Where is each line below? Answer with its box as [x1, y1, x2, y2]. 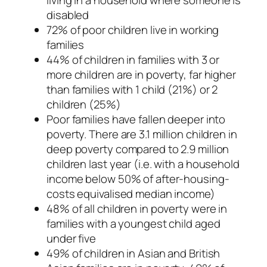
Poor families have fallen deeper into [46, 111, 226, 127]
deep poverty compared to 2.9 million [46, 141, 229, 157]
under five [46, 230, 97, 246]
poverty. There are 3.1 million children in [46, 126, 237, 142]
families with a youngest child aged [46, 215, 221, 231]
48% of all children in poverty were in [46, 200, 228, 216]
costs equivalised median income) [46, 185, 215, 201]
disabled [46, 7, 89, 23]
